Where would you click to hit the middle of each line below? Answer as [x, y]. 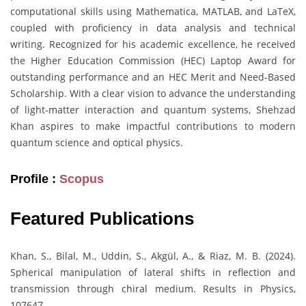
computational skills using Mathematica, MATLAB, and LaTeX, [153, 12]
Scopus [82, 179]
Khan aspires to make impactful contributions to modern [153, 126]
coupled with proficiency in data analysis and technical [153, 28]
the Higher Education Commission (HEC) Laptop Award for [153, 61]
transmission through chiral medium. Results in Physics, [153, 289]
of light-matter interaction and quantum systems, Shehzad [153, 110]
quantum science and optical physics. [97, 143]
